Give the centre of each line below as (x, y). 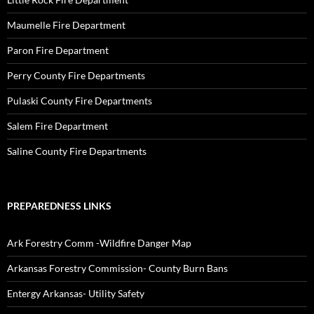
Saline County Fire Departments (77, 151)
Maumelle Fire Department (66, 25)
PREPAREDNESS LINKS (59, 205)
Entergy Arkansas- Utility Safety (76, 293)
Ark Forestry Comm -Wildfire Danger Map (99, 243)
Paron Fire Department (58, 50)
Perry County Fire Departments (76, 75)
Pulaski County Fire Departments (80, 100)
